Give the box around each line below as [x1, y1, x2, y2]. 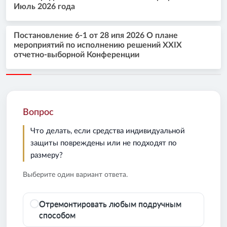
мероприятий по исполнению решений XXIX [14, 41, 182, 50]
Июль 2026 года [14, 3, 75, 11]
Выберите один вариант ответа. [23, 171, 128, 179]
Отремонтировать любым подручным [39, 200, 181, 209]
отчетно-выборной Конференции [14, 51, 139, 59]
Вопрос [23, 108, 54, 118]
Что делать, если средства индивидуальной [30, 127, 185, 135]
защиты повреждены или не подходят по [30, 139, 177, 147]
